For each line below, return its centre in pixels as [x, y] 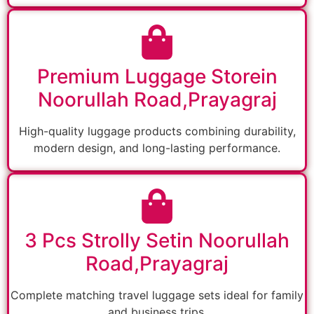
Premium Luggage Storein [157, 77]
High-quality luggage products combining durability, [157, 131]
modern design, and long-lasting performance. [157, 148]
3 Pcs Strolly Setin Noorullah [157, 241]
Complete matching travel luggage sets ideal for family [157, 295]
